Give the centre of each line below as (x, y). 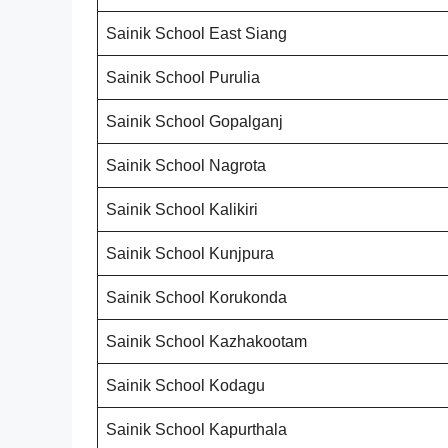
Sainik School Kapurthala (196, 429)
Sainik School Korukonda (196, 297)
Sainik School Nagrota (186, 165)
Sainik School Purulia (183, 77)
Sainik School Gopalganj (194, 121)
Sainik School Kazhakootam (206, 341)
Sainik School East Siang (196, 33)
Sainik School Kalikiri (182, 209)
